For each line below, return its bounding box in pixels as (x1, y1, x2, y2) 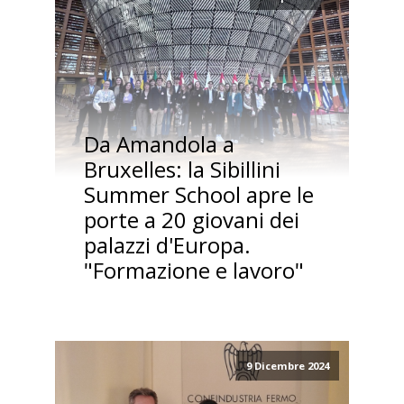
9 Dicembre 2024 (245, 358, 329, 372)
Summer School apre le (83, 179, 314, 209)
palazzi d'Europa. (83, 229, 251, 260)
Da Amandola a (83, 128, 234, 159)
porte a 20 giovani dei (83, 204, 299, 234)
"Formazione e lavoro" (83, 254, 304, 285)
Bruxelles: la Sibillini (83, 153, 280, 184)
